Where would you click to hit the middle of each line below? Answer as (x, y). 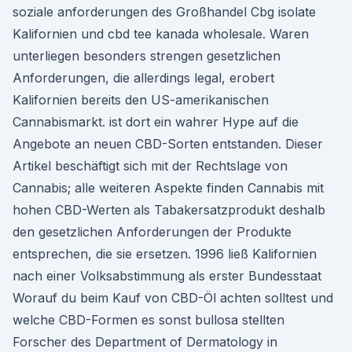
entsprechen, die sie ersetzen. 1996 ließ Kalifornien (165, 254)
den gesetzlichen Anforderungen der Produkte (152, 232)
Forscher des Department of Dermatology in (145, 342)
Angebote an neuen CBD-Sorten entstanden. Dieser (168, 144)
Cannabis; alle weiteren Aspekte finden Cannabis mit (168, 188)
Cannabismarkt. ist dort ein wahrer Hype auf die (156, 122)
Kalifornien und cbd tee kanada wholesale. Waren (161, 34)
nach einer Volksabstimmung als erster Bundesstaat (169, 276)
